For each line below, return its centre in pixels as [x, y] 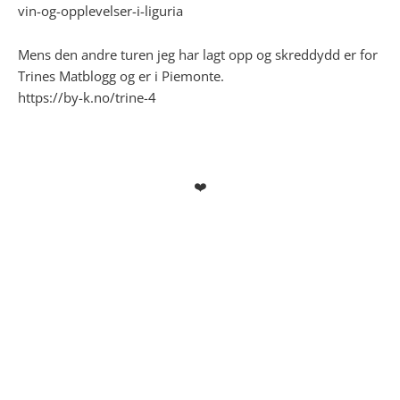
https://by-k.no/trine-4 [87, 98]
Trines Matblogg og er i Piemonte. [121, 76]
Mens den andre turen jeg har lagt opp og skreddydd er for [198, 55]
